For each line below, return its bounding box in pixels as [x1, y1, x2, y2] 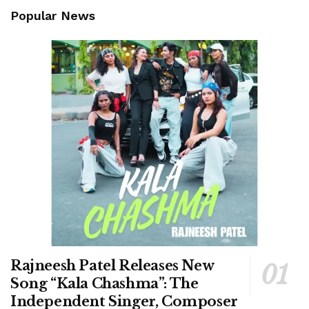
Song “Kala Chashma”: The [10, 275, 199, 292]
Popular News [10, 8, 95, 23]
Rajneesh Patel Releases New [10, 257, 214, 274]
